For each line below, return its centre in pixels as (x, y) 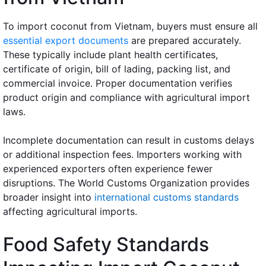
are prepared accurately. (186, 40)
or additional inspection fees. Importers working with (122, 154)
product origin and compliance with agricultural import (126, 97)
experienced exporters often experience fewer (108, 168)
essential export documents (67, 40)
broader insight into (49, 197)
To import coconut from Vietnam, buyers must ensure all (130, 26)
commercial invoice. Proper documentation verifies (118, 83)
